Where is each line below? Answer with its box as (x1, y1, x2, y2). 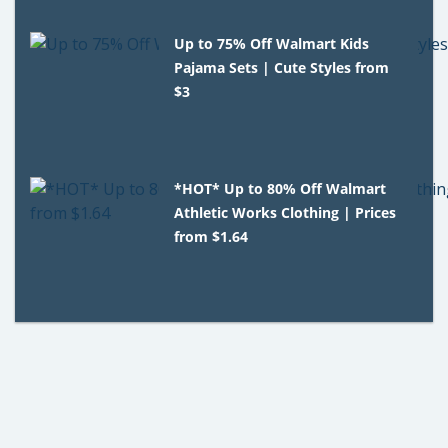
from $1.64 (174, 226, 249, 246)
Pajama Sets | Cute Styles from (174, 57, 390, 77)
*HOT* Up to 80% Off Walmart (174, 178, 387, 198)
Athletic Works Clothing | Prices (174, 202, 397, 222)
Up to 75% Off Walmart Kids (174, 33, 370, 53)
